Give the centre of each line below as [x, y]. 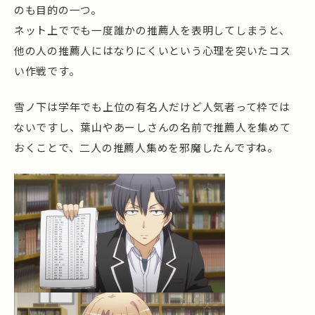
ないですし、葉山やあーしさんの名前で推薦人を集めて [153, 127]
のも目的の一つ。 [58, 10]
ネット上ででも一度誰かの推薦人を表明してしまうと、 [152, 30]
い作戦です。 [47, 71]
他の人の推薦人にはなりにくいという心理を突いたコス [153, 51]
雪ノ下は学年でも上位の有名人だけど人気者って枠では [152, 107]
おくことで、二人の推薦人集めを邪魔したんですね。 [146, 148]
